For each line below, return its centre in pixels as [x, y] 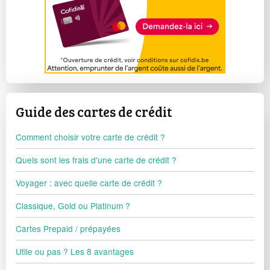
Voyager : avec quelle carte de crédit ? [89, 183]
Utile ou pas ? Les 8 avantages [75, 251]
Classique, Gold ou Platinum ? [73, 206]
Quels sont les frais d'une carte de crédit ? [96, 160]
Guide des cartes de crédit [94, 111]
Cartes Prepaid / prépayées [68, 228]
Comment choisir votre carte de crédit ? [90, 137]
